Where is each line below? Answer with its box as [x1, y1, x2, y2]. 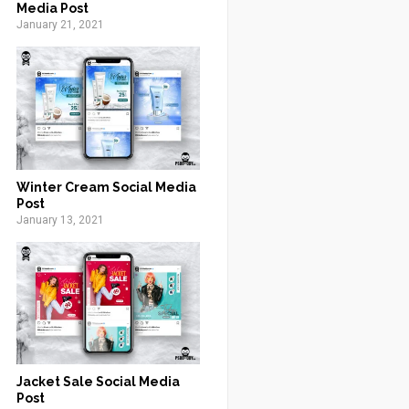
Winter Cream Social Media [16, 179, 196, 194]
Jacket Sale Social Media [16, 374, 180, 389]
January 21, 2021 [16, 18, 104, 31]
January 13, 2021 [16, 213, 104, 226]
